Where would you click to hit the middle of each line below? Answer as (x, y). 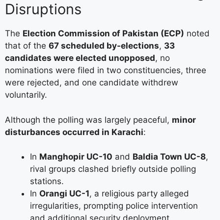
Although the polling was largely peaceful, (88, 120)
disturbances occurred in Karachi (74, 132)
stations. (47, 181)
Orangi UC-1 (64, 194)
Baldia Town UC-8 (169, 157)
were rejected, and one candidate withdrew (92, 83)
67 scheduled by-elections (104, 46)
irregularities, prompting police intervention (114, 206)
